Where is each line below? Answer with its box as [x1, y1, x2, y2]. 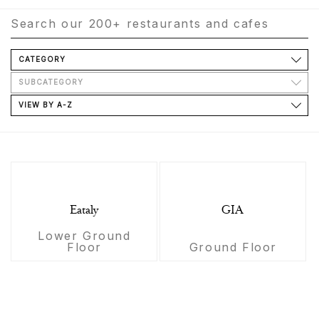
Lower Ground [38, 228, 131, 243]
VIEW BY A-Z [19, 100, 73, 109]
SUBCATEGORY [19, 77, 83, 86]
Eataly [70, 205, 98, 216]
